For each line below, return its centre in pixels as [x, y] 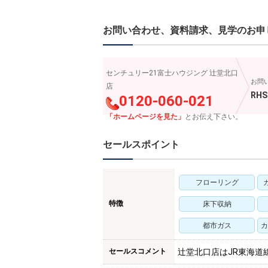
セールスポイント [141, 144]
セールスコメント [138, 251]
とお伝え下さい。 [214, 117]
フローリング [217, 182]
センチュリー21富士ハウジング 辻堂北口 [172, 73]
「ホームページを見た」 [145, 117]
